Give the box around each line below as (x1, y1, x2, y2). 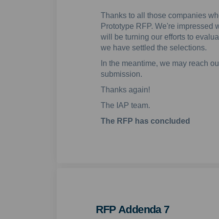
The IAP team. (100, 101, 150, 110)
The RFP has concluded (100, 117, 190, 126)
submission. (100, 70, 142, 79)
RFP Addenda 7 (95, 203, 170, 216)
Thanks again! (100, 86, 150, 94)
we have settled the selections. (100, 44, 207, 52)
